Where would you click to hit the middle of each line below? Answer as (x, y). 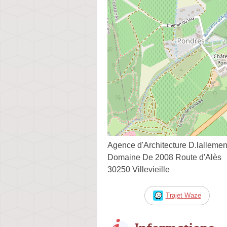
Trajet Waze (183, 195)
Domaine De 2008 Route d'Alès (164, 157)
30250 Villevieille (139, 169)
